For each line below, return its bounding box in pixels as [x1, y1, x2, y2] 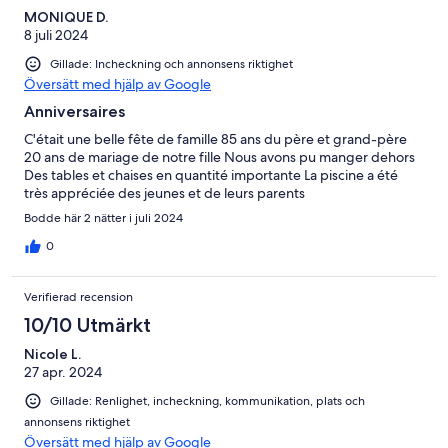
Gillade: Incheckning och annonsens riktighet [50, 55, 293, 72]
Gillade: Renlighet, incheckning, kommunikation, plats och [50, 393, 365, 410]
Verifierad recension [24, 289, 133, 306]
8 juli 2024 [24, 25, 88, 44]
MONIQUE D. [24, 7, 108, 26]
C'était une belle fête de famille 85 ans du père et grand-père [24, 130, 407, 149]
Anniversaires [24, 102, 125, 122]
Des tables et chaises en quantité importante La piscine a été [24, 166, 398, 185]
